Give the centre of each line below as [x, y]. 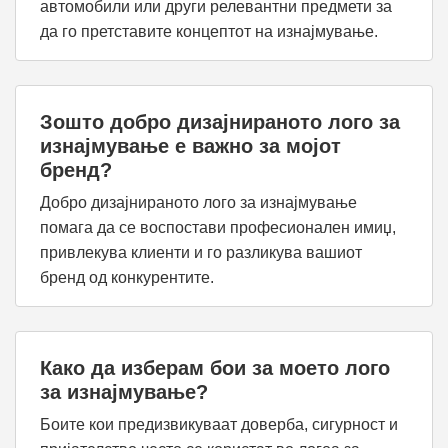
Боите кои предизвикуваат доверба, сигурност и [219, 424]
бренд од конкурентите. [127, 277]
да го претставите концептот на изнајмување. [209, 31]
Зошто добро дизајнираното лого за [220, 122]
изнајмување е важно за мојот [190, 146]
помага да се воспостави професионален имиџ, [218, 227]
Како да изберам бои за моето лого [215, 368]
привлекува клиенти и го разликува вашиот [201, 252]
